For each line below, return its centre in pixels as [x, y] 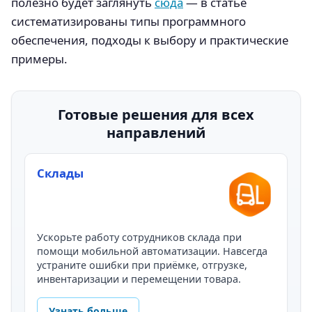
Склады [61, 173]
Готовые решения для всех [156, 115]
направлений [156, 133]
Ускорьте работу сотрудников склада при [140, 237]
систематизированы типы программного [128, 21]
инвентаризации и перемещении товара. [139, 279]
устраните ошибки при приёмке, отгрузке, [142, 265]
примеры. [39, 58]
